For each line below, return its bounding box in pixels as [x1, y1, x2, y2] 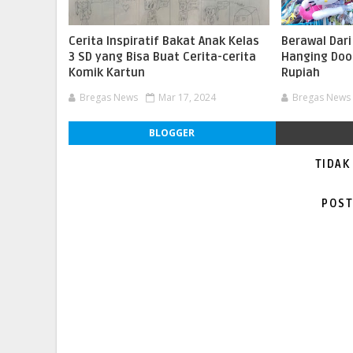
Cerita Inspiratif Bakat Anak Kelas [69, 34, 259, 48]
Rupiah [281, 65, 321, 80]
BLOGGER [149, 126, 195, 139]
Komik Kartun [69, 65, 145, 80]
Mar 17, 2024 [158, 91, 216, 104]
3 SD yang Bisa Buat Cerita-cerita [69, 50, 256, 64]
